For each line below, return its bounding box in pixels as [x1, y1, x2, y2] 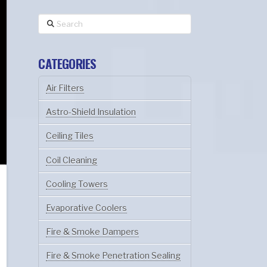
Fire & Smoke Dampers [46, 226, 139, 237]
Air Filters [46, 83, 85, 94]
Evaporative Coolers [46, 203, 128, 213]
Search [38, 14, 66, 25]
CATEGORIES [38, 54, 97, 73]
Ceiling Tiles [46, 131, 94, 141]
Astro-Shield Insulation [46, 107, 136, 117]
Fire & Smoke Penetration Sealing [46, 250, 181, 261]
